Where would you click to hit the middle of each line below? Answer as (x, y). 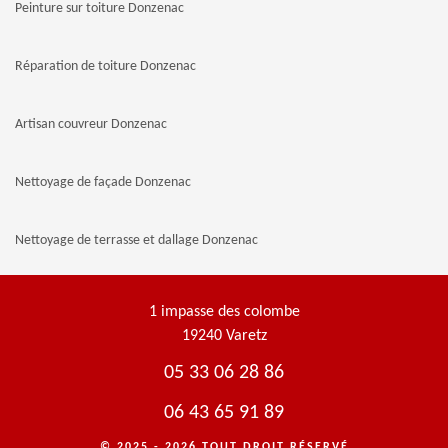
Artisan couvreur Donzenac (91, 124)
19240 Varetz (224, 336)
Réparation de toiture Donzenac (105, 66)
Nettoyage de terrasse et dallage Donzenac (136, 240)
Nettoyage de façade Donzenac (103, 182)
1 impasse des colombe (224, 312)
